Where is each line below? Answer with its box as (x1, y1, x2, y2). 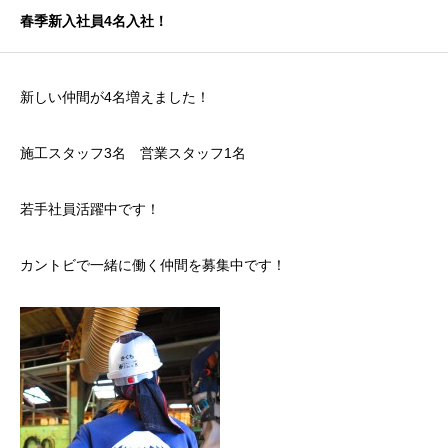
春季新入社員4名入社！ (20, 13, 168, 30)
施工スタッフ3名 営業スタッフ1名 (20, 145, 246, 162)
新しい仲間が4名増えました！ (20, 89, 210, 106)
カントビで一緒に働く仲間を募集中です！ (20, 257, 286, 274)
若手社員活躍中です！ (20, 201, 160, 218)
